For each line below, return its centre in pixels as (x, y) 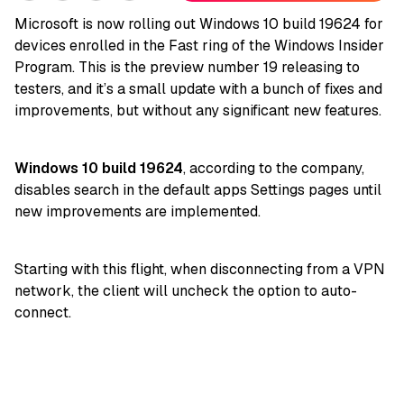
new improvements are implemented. (138, 211)
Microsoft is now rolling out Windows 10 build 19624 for (199, 24)
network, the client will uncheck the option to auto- (186, 291)
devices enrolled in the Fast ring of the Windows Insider (199, 46)
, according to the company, (274, 168)
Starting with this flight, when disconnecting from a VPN (200, 269)
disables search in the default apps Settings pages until (198, 190)
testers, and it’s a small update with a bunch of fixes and (198, 89)
